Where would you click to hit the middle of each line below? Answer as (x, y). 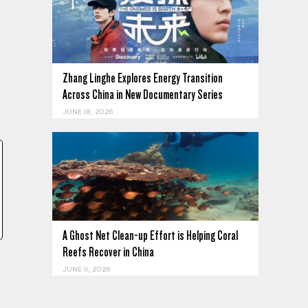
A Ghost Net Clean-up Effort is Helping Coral (150, 235)
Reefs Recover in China (108, 252)
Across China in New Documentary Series (143, 95)
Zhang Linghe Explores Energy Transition (143, 78)
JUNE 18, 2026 (88, 112)
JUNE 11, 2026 (86, 269)
